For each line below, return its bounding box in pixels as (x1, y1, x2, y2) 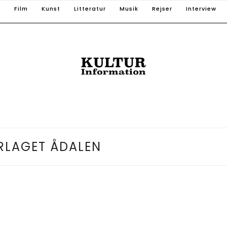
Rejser (152, 5, 172, 13)
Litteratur (74, 5, 106, 13)
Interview (186, 5, 216, 13)
